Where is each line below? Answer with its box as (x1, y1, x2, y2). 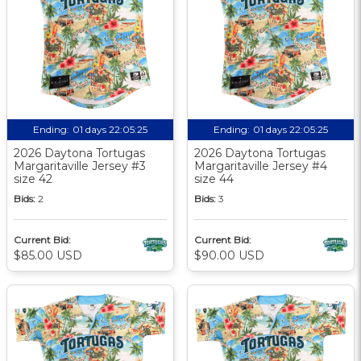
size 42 (14, 171, 52, 186)
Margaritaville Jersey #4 (194, 158, 327, 173)
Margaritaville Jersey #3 (14, 158, 146, 173)
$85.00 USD (14, 247, 82, 263)
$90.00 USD (194, 247, 264, 263)
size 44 (194, 171, 234, 186)
